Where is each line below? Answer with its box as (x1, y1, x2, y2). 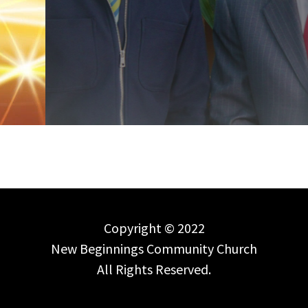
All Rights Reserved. (97, 261, 211, 278)
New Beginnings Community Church (51, 240, 257, 257)
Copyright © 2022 (103, 219, 205, 236)
